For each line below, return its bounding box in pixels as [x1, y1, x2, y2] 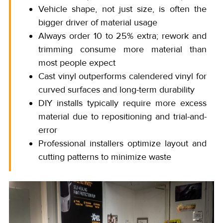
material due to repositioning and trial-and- [38, 111, 207, 122]
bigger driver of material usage [38, 16, 157, 28]
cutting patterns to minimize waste [38, 151, 171, 162]
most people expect [38, 57, 115, 68]
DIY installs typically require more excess [38, 97, 207, 109]
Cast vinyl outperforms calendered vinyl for [38, 70, 207, 82]
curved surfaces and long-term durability [38, 84, 195, 95]
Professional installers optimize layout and [38, 137, 207, 149]
